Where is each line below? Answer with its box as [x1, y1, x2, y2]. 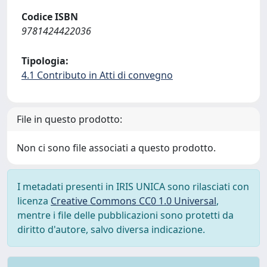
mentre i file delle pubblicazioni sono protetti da [17, 209, 234, 222]
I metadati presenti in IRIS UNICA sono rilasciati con [17, 180, 249, 193]
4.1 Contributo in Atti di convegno [21, 69, 173, 82]
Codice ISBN [21, 10, 78, 23]
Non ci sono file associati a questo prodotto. [17, 141, 216, 154]
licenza [17, 194, 51, 207]
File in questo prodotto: [17, 113, 122, 126]
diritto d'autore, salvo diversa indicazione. [17, 223, 205, 236]
